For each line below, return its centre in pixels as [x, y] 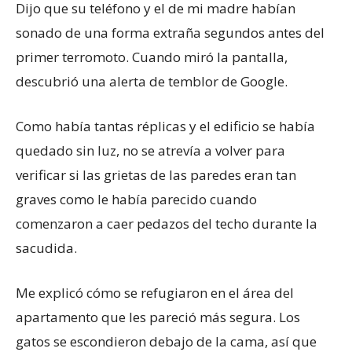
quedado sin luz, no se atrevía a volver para [150, 150]
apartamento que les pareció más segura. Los [158, 317]
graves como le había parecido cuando [136, 199]
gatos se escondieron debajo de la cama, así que [166, 341]
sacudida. [46, 247]
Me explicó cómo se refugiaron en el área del [155, 292]
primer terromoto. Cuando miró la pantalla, [152, 57]
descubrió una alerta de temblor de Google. [152, 81]
